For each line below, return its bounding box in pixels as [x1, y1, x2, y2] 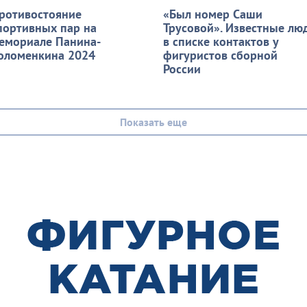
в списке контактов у [163, 33, 278, 49]
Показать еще [120, 114, 187, 129]
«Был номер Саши [163, 5, 262, 22]
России [163, 60, 201, 77]
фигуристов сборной [163, 47, 278, 63]
